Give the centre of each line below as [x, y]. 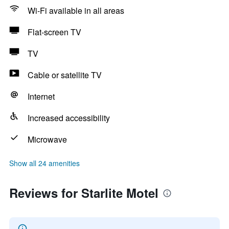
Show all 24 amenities [44, 163]
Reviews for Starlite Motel [84, 193]
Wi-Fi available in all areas [76, 10]
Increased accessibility [69, 118]
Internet [41, 96]
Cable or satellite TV [65, 75]
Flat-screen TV [54, 32]
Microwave [47, 139]
